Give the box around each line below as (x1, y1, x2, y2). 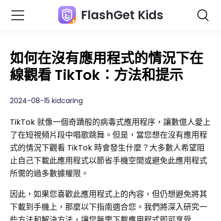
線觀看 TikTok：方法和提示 (10, 66, 183, 85)
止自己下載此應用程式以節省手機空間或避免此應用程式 (10, 155, 207, 166)
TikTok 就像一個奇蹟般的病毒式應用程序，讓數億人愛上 (10, 116, 211, 128)
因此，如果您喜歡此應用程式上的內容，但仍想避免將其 (10, 188, 207, 200)
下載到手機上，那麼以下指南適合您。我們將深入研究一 (10, 201, 207, 213)
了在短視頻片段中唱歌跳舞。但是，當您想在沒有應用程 (10, 129, 207, 141)
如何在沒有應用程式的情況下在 (10, 49, 203, 68)
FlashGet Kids (80, 7, 163, 23)
